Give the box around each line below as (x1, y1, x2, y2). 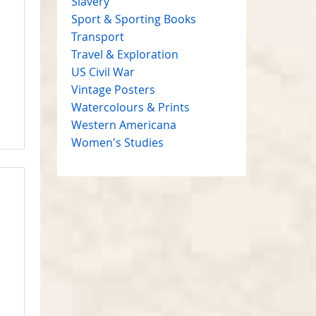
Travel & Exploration (71, 46, 178, 62)
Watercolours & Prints (71, 99, 190, 115)
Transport (71, 28, 124, 44)
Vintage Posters (71, 81, 155, 97)
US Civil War (71, 63, 135, 80)
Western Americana (71, 116, 176, 133)
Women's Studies (71, 134, 164, 150)
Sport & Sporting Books (71, 11, 196, 27)
